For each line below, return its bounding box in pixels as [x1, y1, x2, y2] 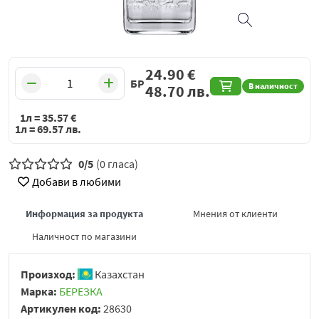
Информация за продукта [25, 207, 143, 221]
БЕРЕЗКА [59, 284, 103, 299]
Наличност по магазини [31, 230, 137, 244]
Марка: [21, 284, 59, 299]
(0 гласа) [96, 157, 138, 172]
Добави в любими [32, 174, 121, 189]
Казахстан [93, 267, 145, 282]
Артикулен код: [21, 301, 103, 316]
